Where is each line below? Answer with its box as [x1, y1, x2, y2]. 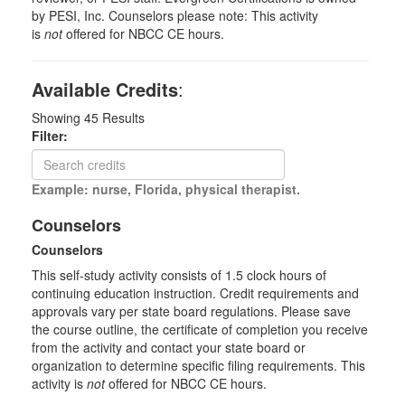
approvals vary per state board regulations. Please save [32, 302, 351, 320]
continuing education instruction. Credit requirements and [32, 284, 359, 302]
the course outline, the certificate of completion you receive [32, 320, 368, 338]
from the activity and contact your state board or [32, 338, 306, 356]
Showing [32, 108, 84, 127]
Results [99, 108, 145, 127]
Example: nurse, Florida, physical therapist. [32, 180, 300, 198]
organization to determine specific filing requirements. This [32, 356, 365, 374]
